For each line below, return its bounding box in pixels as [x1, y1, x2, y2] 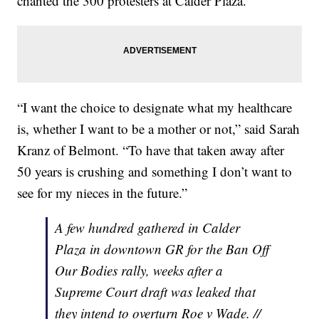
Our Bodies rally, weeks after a [55, 261, 224, 279]
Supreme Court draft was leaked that [55, 282, 256, 300]
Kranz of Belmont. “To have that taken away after [17, 140, 285, 159]
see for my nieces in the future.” [17, 183, 188, 202]
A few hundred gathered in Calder [55, 218, 241, 236]
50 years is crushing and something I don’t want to [17, 162, 293, 180]
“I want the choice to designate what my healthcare [17, 98, 293, 116]
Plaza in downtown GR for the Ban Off [55, 239, 270, 258]
